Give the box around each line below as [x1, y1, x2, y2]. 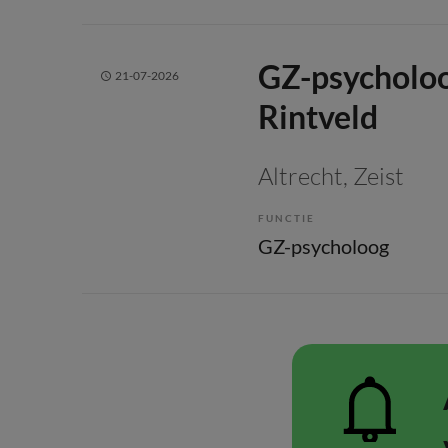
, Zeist [343, 161, 404, 192]
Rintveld [258, 97, 378, 137]
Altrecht [258, 161, 343, 192]
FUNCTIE [258, 212, 315, 225]
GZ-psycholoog [258, 234, 389, 259]
